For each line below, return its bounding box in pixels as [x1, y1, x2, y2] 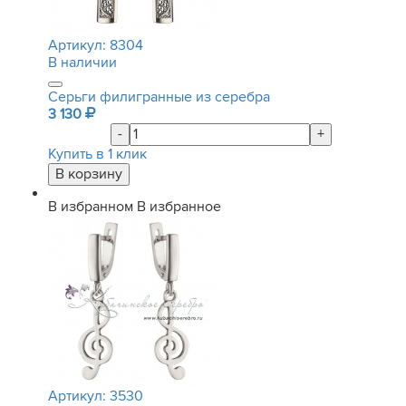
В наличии [48, 53, 117, 72]
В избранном [48, 198, 133, 216]
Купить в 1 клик [48, 145, 147, 163]
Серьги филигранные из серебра [48, 88, 270, 106]
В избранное [137, 198, 221, 216]
